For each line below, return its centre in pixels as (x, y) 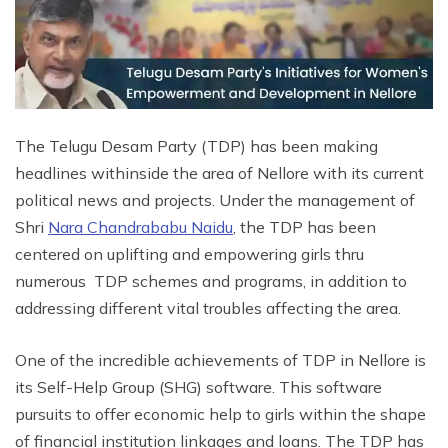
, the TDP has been (304, 226)
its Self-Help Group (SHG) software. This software (198, 386)
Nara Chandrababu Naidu (140, 226)
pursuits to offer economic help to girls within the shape (220, 413)
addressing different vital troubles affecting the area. (208, 307)
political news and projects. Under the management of (215, 199)
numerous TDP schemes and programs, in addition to (211, 280)
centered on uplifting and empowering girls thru (189, 253)
